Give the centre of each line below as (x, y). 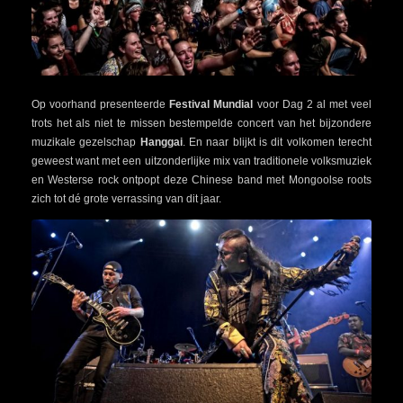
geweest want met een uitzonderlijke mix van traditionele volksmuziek (201, 161)
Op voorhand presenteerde (101, 104)
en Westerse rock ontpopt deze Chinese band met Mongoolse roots (201, 179)
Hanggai (161, 142)
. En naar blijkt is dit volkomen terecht (277, 142)
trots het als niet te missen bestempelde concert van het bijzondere (201, 123)
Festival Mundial (211, 104)
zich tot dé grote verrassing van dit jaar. (126, 198)
